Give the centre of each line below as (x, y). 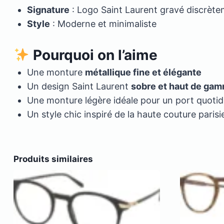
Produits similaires (53, 159)
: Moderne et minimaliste (103, 24)
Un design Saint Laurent (79, 86)
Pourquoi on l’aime (93, 55)
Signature (48, 10)
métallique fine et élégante (143, 72)
